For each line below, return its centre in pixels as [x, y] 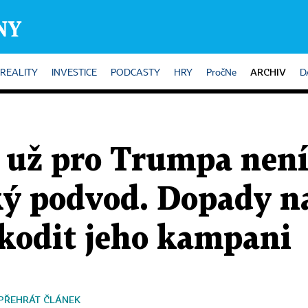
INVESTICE [74, 73]
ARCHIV [268, 72]
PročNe [221, 73]
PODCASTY [135, 73]
